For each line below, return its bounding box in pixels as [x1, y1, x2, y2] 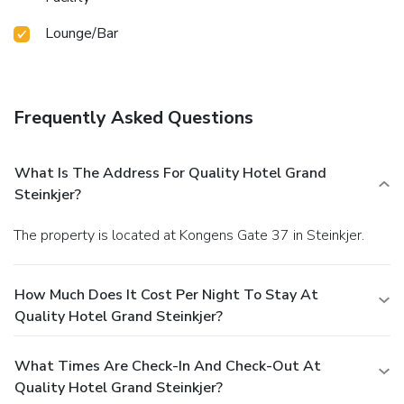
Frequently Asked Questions [14, 105, 253, 130]
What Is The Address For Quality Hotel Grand [14, 162, 326, 183]
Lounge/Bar [45, 23, 118, 43]
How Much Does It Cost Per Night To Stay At [14, 284, 318, 305]
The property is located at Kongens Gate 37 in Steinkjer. [22, 225, 364, 245]
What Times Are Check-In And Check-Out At [14, 355, 321, 376]
